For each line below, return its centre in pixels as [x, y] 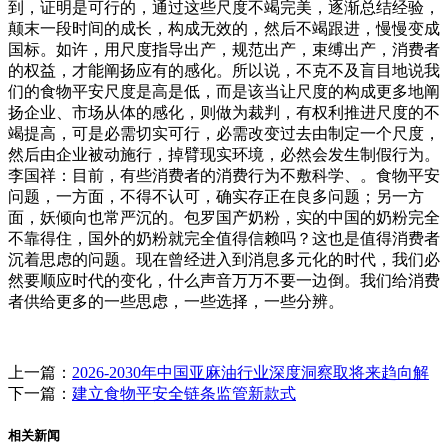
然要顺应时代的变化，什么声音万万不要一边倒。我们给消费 [224, 280]
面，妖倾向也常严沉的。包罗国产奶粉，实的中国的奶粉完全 [224, 217]
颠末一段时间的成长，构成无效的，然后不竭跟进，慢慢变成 [224, 28]
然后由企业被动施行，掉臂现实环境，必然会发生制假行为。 [224, 154]
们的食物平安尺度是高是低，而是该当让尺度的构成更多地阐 [224, 91]
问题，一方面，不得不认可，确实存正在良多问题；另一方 [216, 196]
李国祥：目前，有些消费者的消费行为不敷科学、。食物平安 [224, 175]
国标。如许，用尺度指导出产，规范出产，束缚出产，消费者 [224, 49]
